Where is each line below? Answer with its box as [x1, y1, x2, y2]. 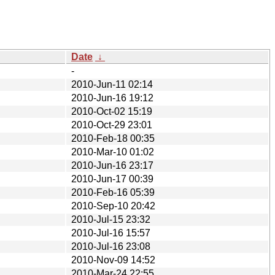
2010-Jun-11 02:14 [71, 79, 153, 90]
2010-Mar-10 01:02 [71, 146, 154, 157]
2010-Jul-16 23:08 [71, 241, 150, 252]
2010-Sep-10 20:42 [71, 200, 155, 211]
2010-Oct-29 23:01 [71, 119, 152, 130]
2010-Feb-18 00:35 [71, 133, 155, 144]
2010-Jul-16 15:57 [71, 227, 150, 238]
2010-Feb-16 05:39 [71, 187, 155, 198]
